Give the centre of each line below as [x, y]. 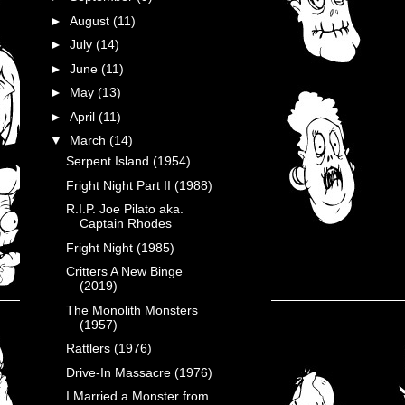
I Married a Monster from [137, 396]
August [91, 20]
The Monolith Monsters [132, 310]
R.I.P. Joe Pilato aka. [124, 209]
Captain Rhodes [125, 223]
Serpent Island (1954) [128, 161]
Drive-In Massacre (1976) [139, 372]
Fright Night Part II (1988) [139, 185]
